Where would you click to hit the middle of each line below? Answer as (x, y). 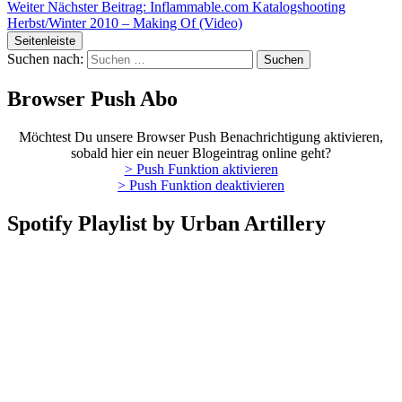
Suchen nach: (45, 59)
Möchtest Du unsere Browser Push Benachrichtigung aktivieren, (201, 136)
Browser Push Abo (92, 99)
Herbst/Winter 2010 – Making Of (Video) (125, 23)
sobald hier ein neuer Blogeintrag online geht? (201, 153)
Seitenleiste (45, 41)
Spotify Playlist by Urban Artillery (166, 223)
